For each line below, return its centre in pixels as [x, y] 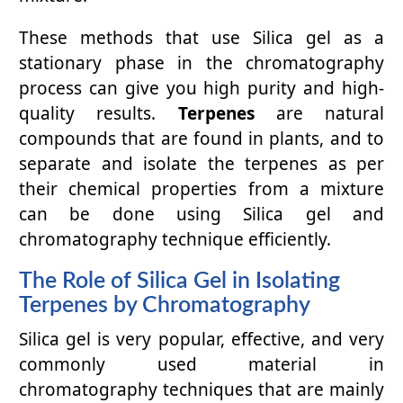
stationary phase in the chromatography [201, 63]
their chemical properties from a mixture [201, 189]
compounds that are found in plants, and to [201, 139]
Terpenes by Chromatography [165, 306]
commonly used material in [201, 365]
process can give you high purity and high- [201, 89]
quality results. [99, 114]
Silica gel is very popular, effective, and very [201, 340]
